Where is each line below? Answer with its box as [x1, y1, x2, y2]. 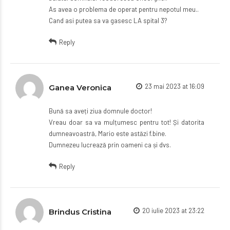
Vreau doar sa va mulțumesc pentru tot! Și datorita [49, 118, 204, 126]
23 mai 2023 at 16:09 [145, 82, 204, 90]
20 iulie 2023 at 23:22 [142, 206, 204, 215]
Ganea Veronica [49, 82, 111, 92]
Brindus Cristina [49, 206, 111, 217]
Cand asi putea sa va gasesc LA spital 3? [49, 16, 167, 25]
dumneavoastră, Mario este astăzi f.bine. [49, 129, 166, 138]
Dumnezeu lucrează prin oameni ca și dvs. [49, 140, 171, 149]
